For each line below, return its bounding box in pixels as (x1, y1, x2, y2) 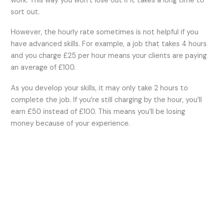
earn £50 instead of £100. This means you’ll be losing (11, 107, 186, 116)
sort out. (11, 7, 40, 17)
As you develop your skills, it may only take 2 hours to (11, 83, 189, 93)
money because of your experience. (11, 118, 131, 128)
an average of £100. (11, 63, 76, 73)
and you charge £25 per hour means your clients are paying (11, 51, 207, 61)
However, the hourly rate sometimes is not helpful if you (11, 27, 199, 37)
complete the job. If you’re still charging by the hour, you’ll (11, 95, 202, 105)
